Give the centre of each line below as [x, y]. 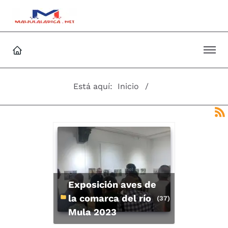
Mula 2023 [93, 212]
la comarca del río [110, 198]
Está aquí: [95, 86]
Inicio [128, 86]
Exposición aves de [72, 185]
